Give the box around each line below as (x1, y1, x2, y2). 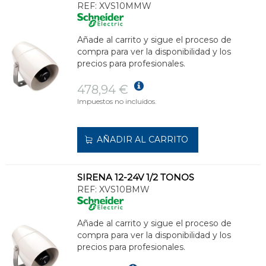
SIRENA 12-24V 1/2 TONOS (77, 171, 194, 183)
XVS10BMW (99, 183, 150, 195)
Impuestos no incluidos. (77, 96, 157, 106)
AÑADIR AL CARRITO (97, 134, 188, 145)
